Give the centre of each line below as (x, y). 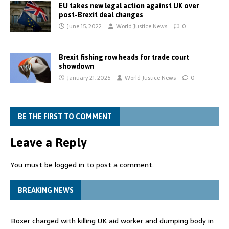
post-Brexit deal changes (101, 15)
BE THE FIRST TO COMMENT (65, 116)
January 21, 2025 (89, 77)
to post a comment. (119, 164)
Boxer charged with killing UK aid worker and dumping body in (112, 221)
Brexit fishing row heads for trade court (124, 57)
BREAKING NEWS (46, 190)
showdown (76, 66)
